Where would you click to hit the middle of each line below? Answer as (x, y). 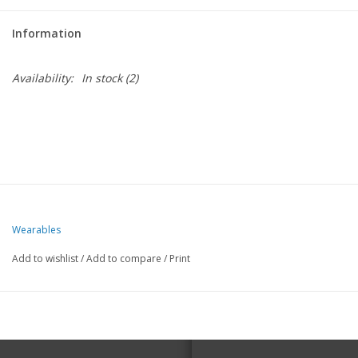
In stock (102, 78)
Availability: (43, 78)
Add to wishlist (45, 258)
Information (47, 33)
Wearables (36, 229)
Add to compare (125, 258)
